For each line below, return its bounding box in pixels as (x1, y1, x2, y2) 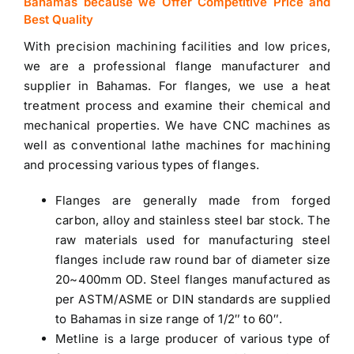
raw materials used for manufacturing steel (55, 232, 330, 247)
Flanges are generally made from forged (55, 192, 330, 208)
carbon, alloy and (55, 212, 159, 228)
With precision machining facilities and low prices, (24, 38, 330, 54)
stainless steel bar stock (158, 212, 301, 228)
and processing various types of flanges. (24, 156, 260, 172)
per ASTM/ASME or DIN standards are (55, 291, 281, 307)
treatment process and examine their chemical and (24, 97, 330, 113)
